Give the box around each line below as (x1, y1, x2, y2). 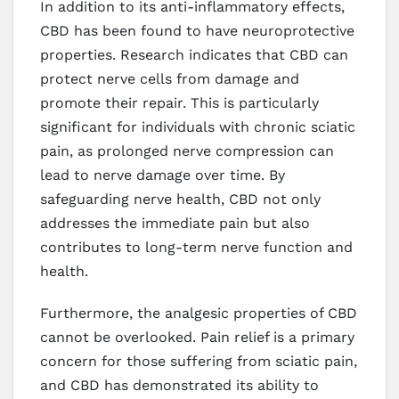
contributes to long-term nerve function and (40, 239, 353, 256)
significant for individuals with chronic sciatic (40, 118, 355, 136)
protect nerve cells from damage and (40, 70, 299, 88)
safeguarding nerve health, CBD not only (40, 191, 321, 208)
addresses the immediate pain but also (40, 215, 310, 232)
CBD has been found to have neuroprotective (40, 22, 354, 40)
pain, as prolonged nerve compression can (40, 142, 334, 160)
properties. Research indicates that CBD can (40, 46, 348, 64)
